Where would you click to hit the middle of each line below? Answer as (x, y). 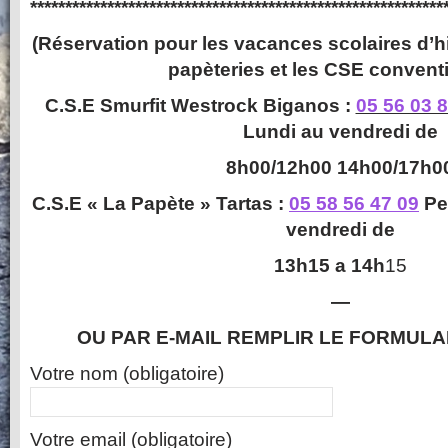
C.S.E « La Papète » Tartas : (158, 203)
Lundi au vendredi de (340, 131)
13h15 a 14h (329, 265)
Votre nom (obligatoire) (127, 373)
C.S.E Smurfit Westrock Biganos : (200, 105)
